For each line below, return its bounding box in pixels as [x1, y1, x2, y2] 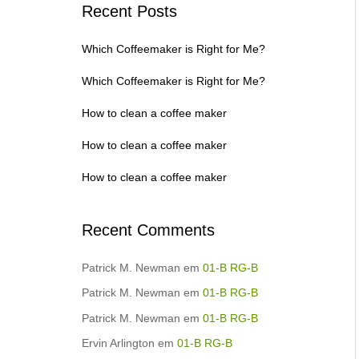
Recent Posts [82, 2, 177, 20]
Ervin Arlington [82, 337, 155, 350]
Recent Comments [82, 220, 215, 239]
